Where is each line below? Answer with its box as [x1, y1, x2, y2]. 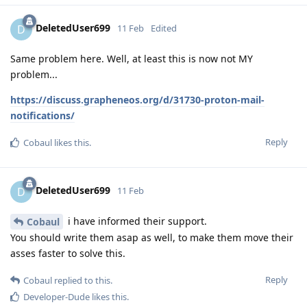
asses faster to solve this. [10, 247, 125, 260]
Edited [151, 22, 177, 35]
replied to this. [52, 274, 112, 287]
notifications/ [10, 108, 75, 122]
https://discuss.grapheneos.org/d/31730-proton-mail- [10, 93, 265, 106]
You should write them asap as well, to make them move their [10, 231, 293, 245]
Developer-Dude [23, 291, 90, 304]
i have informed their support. [65, 214, 207, 228]
